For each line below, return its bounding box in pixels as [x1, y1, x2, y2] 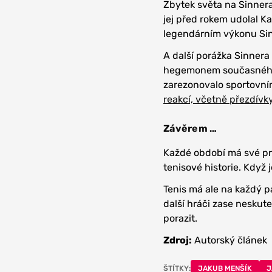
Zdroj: [163, 234, 192, 246]
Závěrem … [163, 123, 217, 135]
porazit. [163, 212, 197, 225]
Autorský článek [192, 234, 267, 246]
